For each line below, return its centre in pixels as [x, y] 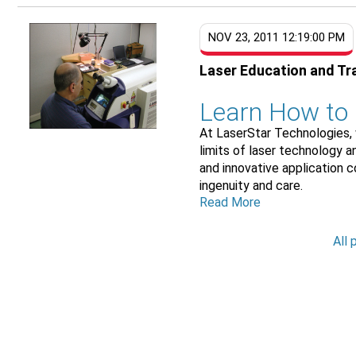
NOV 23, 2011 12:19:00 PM [277, 38]
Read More [230, 202]
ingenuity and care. [252, 185]
